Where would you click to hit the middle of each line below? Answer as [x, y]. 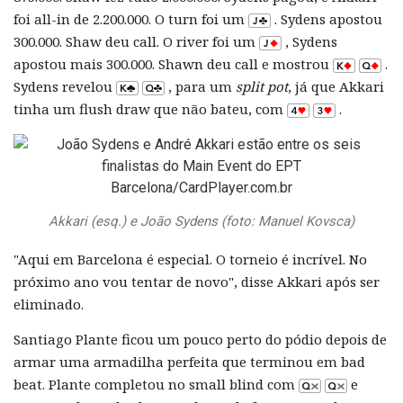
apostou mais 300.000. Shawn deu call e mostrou [173, 64]
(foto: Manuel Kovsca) [288, 222]
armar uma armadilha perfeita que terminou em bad [189, 362]
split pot [262, 87]
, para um [200, 87]
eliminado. [49, 304]
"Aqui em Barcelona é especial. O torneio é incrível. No [190, 260]
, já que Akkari [336, 87]
